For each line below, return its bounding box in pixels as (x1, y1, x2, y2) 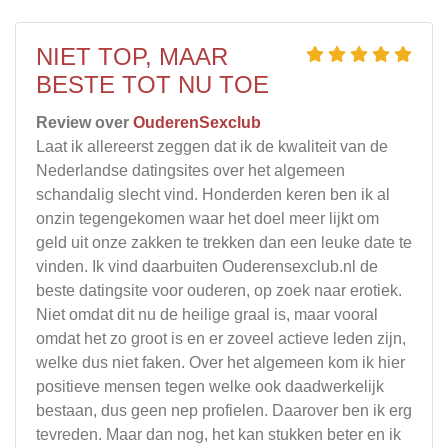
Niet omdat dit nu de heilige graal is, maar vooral (36, 305, 378, 323)
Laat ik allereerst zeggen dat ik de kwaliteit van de (36, 137, 388, 155)
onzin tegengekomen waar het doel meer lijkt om (36, 209, 379, 227)
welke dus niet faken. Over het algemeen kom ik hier (36, 353, 405, 371)
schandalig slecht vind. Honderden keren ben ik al (36, 185, 390, 203)
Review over (36, 113, 133, 131)
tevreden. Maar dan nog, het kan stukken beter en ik (36, 425, 401, 443)
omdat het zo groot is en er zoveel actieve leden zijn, (36, 329, 406, 347)
